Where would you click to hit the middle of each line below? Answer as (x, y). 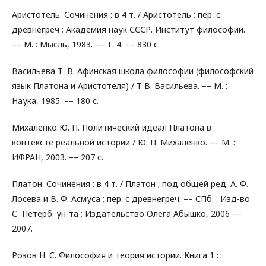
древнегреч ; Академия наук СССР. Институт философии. (129, 29)
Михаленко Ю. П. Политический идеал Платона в (112, 127)
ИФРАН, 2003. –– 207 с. (58, 157)
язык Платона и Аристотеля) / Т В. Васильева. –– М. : (120, 86)
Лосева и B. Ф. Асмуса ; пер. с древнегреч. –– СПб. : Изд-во (131, 199)
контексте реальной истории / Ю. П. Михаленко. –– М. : (123, 142)
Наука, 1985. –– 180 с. (55, 101)
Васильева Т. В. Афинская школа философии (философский (133, 71)
